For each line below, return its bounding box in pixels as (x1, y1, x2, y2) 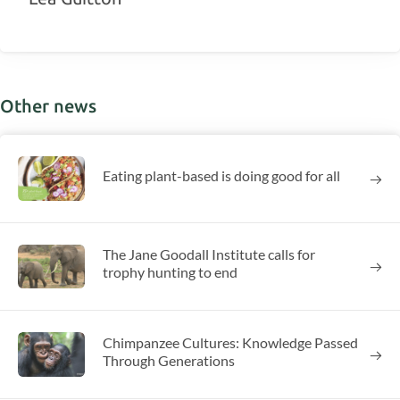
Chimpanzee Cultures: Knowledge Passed (103, 334, 359, 352)
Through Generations (103, 352, 236, 370)
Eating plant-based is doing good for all (103, 166, 341, 184)
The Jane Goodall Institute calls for (103, 246, 316, 263)
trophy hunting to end (103, 263, 238, 281)
